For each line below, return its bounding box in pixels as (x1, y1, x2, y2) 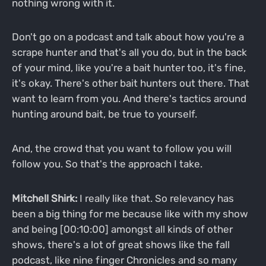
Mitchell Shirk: (11, 192, 77, 204)
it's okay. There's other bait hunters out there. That (11, 77, 249, 90)
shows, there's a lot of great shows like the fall (11, 238, 230, 251)
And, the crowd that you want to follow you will (11, 142, 232, 154)
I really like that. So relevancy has (77, 192, 234, 204)
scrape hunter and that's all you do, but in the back (11, 46, 247, 59)
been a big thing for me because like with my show (11, 207, 248, 220)
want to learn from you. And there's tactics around (11, 93, 246, 105)
